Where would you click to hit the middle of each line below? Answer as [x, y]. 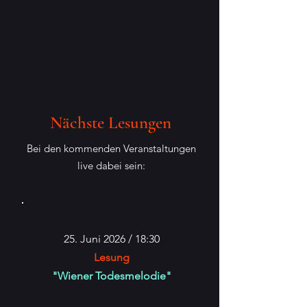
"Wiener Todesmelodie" [111, 276]
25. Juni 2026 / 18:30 [111, 239]
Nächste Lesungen [111, 123]
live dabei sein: [111, 165]
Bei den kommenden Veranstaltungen [111, 148]
